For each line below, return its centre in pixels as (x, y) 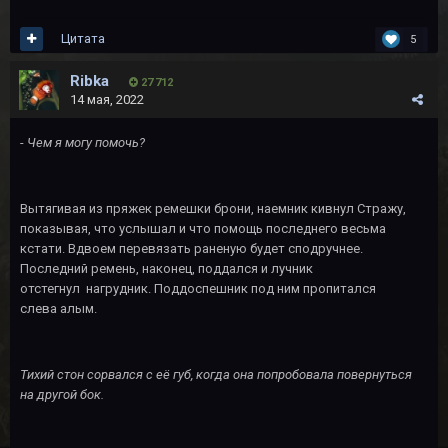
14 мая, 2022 (107, 99)
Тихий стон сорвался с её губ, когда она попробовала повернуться (216, 374)
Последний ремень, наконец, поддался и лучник (166, 268)
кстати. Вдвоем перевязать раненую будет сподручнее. (191, 248)
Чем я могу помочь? (86, 142)
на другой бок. (62, 394)
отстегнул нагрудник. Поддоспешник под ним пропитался (198, 288)
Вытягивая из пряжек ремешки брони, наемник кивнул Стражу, (213, 208)
